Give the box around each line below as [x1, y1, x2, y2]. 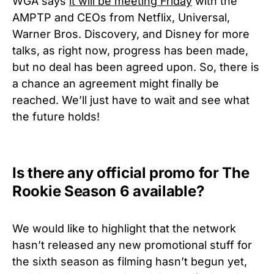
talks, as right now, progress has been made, [12, 43, 248, 57]
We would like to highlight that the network [12, 221, 236, 235]
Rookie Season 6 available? [12, 182, 204, 200]
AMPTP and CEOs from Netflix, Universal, [12, 10, 230, 24]
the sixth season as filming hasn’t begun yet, [12, 254, 247, 268]
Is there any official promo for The [12, 163, 250, 182]
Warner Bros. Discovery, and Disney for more [12, 27, 250, 40]
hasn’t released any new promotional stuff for [12, 238, 252, 251]
